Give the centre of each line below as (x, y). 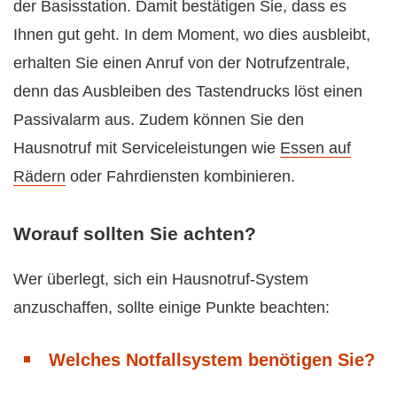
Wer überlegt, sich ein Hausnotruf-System (161, 280)
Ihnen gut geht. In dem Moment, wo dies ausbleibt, (192, 34)
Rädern (39, 176)
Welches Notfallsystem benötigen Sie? (212, 360)
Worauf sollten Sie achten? (135, 234)
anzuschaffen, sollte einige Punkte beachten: (171, 308)
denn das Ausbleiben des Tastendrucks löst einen (188, 91)
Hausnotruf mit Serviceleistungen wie (147, 148)
